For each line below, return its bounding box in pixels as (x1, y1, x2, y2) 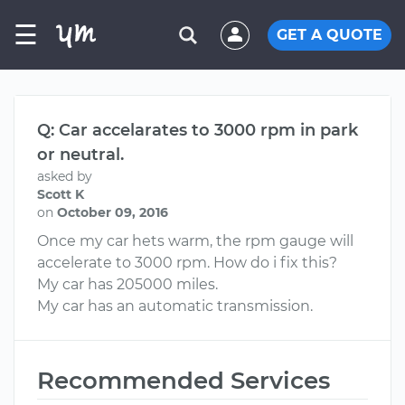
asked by (37, 168, 92, 184)
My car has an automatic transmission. (37, 297, 313, 315)
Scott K (37, 186, 84, 202)
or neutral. (37, 145, 124, 165)
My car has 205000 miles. (37, 276, 218, 293)
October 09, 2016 (57, 204, 168, 221)
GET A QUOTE (277, 25, 382, 43)
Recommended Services (37, 366, 330, 395)
